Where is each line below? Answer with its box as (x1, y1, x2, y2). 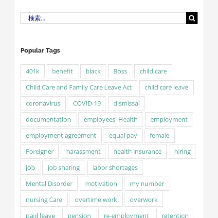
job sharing (47, 163, 80, 172)
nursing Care (25, 196, 62, 204)
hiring (174, 147, 191, 156)
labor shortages (92, 163, 138, 172)
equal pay (109, 131, 137, 140)
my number (129, 180, 164, 188)
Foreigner (25, 147, 54, 156)
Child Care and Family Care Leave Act (25, 83, 132, 92)
